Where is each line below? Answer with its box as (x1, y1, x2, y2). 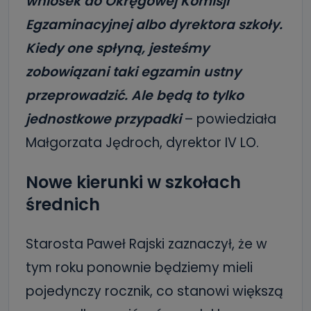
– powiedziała (181, 110, 276, 128)
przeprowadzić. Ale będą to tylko (26, 86, 244, 105)
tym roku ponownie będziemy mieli (26, 258, 253, 277)
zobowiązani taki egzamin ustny (26, 62, 241, 81)
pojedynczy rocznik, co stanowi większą (26, 282, 283, 301)
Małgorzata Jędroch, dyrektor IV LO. (26, 133, 259, 152)
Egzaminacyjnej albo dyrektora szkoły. (26, 15, 283, 34)
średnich (26, 193, 100, 216)
